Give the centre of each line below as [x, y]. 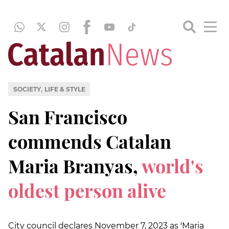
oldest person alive [87, 190]
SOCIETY [27, 89]
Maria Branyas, [75, 165]
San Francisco [68, 116]
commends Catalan [90, 141]
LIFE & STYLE [65, 89]
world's [173, 165]
